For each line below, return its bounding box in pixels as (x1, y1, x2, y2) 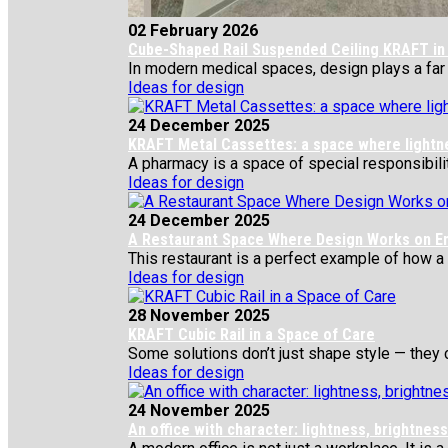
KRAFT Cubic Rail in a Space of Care (128, 325, 375, 344)
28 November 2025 (128, 306, 270, 325)
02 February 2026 (128, 21, 258, 40)
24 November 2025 (128, 401, 270, 420)
